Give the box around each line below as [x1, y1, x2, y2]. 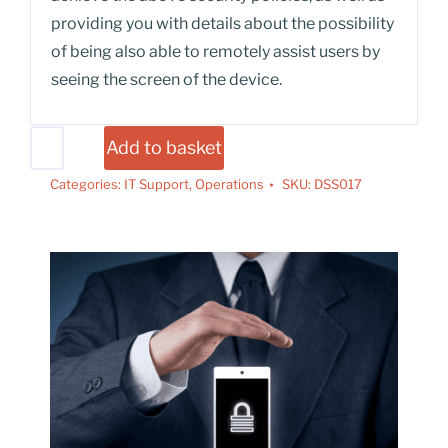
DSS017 [314, 176, 362, 192]
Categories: [50, 176, 124, 192]
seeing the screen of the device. [51, 70, 282, 89]
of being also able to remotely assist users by [51, 42, 380, 61]
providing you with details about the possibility [51, 14, 394, 33]
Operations [195, 176, 264, 192]
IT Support [124, 176, 189, 192]
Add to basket [106, 137, 223, 158]
